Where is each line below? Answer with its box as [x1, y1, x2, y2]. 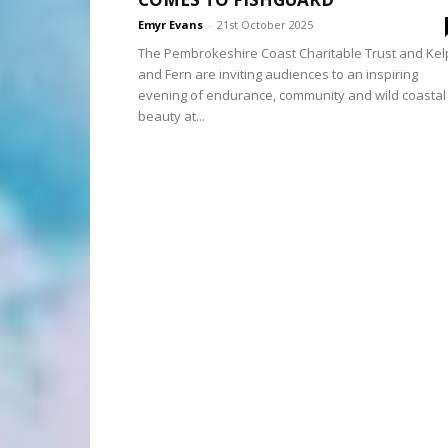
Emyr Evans [138, 17, 203, 32]
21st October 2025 [217, 17, 313, 32]
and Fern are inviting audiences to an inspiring [138, 65, 418, 83]
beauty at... [138, 107, 205, 125]
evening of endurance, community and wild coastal [138, 86, 446, 104]
